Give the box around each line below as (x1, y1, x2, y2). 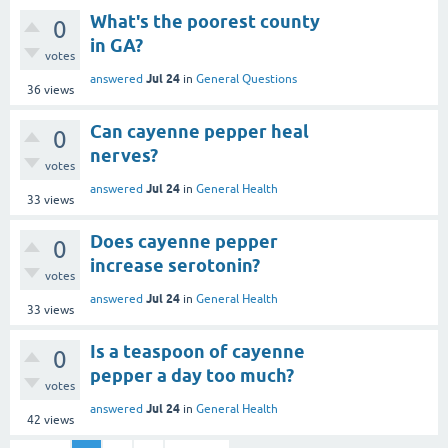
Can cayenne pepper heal (90, 120, 309, 142)
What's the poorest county (90, 10, 320, 32)
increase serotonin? (90, 254, 260, 276)
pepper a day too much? (90, 364, 294, 386)
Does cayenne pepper (90, 230, 278, 252)
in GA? (90, 34, 143, 56)
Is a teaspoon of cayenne (90, 340, 305, 362)
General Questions (196, 71, 297, 86)
